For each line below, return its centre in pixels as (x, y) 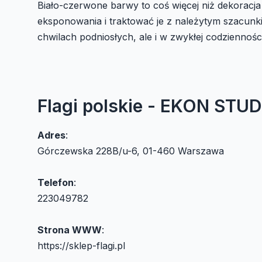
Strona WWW (70, 230)
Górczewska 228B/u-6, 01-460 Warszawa (131, 151)
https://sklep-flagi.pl (81, 245)
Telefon (56, 182)
